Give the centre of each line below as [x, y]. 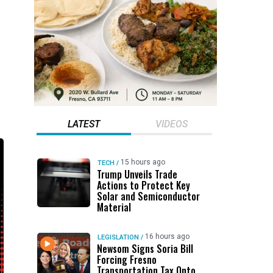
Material [114, 207]
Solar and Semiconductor [148, 196]
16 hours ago [167, 236]
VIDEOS [171, 124]
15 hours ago [143, 162]
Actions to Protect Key [143, 185]
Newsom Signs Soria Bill [145, 249]
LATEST [83, 124]
